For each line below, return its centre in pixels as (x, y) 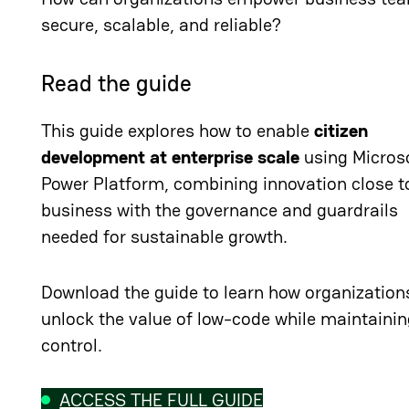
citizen (341, 131)
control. (72, 346)
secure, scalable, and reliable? (162, 25)
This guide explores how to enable (178, 131)
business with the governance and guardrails (220, 210)
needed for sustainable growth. (165, 237)
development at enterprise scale (171, 157)
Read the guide (117, 84)
